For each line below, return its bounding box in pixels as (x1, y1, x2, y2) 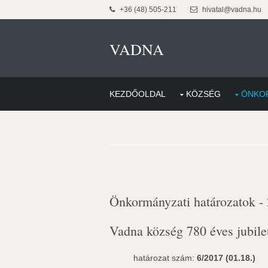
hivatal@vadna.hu (200, 5, 261, 14)
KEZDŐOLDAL (109, 89, 166, 99)
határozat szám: (133, 253, 197, 263)
